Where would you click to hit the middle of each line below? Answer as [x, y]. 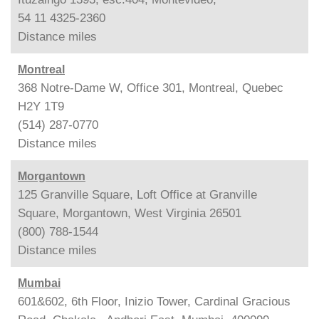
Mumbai [39, 283]
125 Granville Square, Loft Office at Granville [137, 194]
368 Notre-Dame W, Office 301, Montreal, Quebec [151, 88]
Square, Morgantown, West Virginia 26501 [130, 213]
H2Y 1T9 [41, 106]
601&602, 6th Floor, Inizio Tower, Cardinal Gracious [154, 301]
